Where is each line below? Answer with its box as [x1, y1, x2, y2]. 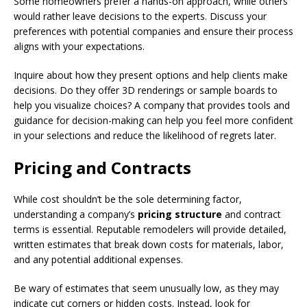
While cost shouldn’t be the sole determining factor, [14, 192, 242, 206]
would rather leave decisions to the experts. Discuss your [14, 9, 267, 23]
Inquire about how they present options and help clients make [14, 68, 288, 82]
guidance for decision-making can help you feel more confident [14, 113, 293, 127]
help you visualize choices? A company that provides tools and [14, 98, 290, 112]
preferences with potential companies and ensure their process [14, 24, 293, 38]
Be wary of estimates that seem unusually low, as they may [14, 281, 279, 295]
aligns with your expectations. [14, 39, 145, 53]
